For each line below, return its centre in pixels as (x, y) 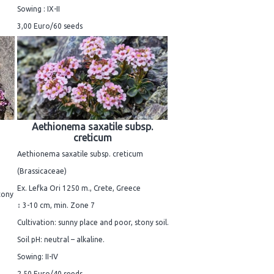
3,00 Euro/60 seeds (50, 26)
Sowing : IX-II (39, 9)
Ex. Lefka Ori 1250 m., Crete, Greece (79, 188)
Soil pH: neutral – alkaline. (61, 240)
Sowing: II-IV (38, 257)
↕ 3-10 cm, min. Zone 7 (56, 206)
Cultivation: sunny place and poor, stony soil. (93, 223)
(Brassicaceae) (42, 171)
